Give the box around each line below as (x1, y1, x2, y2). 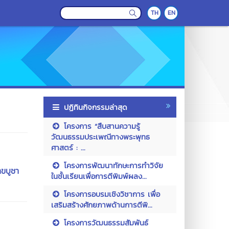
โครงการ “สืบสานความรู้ (60, 120, 140, 132)
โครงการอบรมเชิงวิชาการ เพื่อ (60, 188, 160, 200)
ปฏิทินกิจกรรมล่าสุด (63, 101, 127, 113)
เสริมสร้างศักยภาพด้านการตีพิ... (51, 199, 152, 211)
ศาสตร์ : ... (51, 142, 85, 153)
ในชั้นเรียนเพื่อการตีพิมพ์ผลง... (51, 170, 147, 182)
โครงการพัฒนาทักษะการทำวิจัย (60, 159, 163, 171)
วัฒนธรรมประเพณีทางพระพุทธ (51, 131, 150, 143)
